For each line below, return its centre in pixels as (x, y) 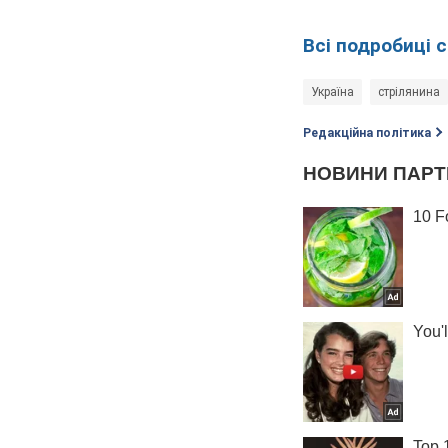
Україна (332, 92)
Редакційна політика (367, 133)
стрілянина (409, 92)
